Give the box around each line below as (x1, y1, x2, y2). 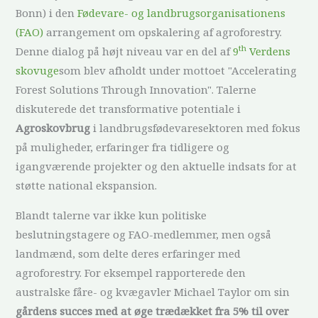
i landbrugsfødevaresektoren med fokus (90, 121, 301, 135)
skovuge (16, 63, 60, 77)
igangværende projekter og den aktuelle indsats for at (16, 159, 297, 173)
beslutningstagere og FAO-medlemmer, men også (16, 227, 272, 241)
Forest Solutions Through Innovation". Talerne (16, 82, 257, 97)
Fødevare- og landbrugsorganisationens (77, 6, 286, 20)
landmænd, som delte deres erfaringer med (16, 246, 241, 261)
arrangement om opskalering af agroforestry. (43, 25, 283, 39)
